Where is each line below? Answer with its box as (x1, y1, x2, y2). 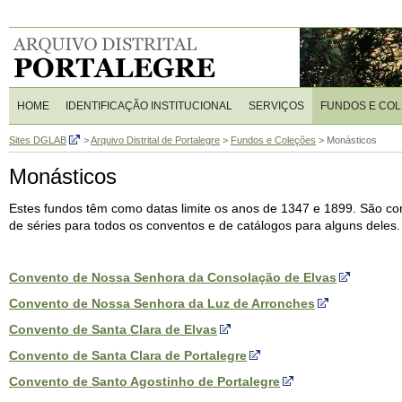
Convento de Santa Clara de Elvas (9, 322, 217, 336)
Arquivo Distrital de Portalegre (91, 135, 220, 145)
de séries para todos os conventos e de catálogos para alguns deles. (9, 218, 400, 232)
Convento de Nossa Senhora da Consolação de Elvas (9, 270, 336, 284)
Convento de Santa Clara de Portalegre (9, 348, 247, 363)
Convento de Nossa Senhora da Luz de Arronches (9, 296, 315, 310)
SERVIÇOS (249, 100, 304, 112)
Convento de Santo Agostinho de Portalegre (9, 374, 280, 389)
